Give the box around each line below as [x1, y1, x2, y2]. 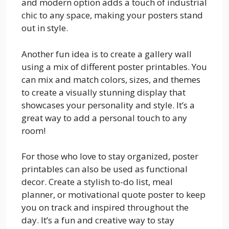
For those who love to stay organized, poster [21, 150, 198, 162]
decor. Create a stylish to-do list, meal [21, 176, 173, 188]
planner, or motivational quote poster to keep [21, 189, 205, 200]
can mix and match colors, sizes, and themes [21, 73, 200, 85]
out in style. [21, 22, 68, 34]
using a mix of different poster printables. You [21, 60, 207, 73]
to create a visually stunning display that [21, 86, 186, 98]
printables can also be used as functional [21, 163, 188, 175]
